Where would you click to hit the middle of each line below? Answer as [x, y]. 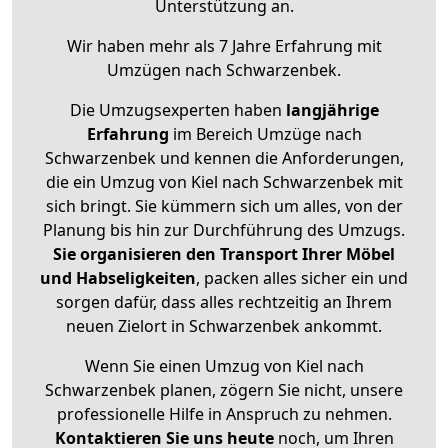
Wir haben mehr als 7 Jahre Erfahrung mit [224, 46]
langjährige [332, 110]
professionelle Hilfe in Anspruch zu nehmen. [224, 414]
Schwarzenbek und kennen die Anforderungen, [224, 158]
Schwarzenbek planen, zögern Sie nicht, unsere [224, 390]
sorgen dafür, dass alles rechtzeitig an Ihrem [224, 302]
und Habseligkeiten [118, 278]
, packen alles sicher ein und [302, 278]
